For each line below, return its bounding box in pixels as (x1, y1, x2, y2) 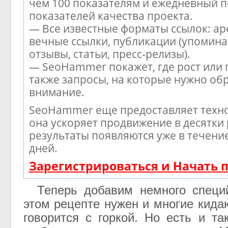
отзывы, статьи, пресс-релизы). (28, 46, 190, 61)
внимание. (28, 84, 84, 99)
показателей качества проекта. (28, 8, 193, 23)
